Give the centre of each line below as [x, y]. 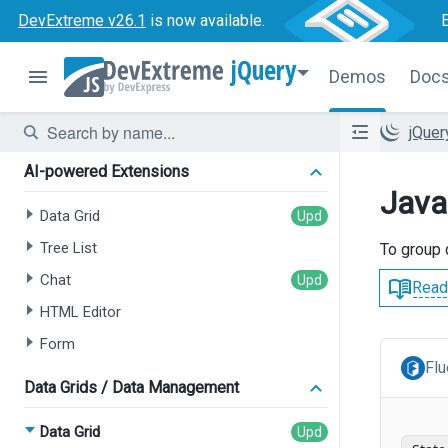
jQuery [264, 70]
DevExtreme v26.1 [82, 20]
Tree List [68, 248]
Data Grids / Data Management [131, 387]
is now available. [205, 20]
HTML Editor [80, 312]
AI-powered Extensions [106, 171]
